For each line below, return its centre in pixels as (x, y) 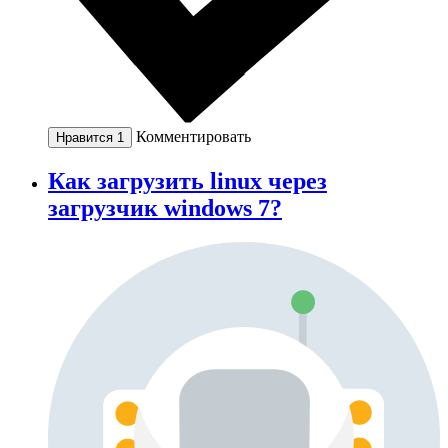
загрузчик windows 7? (165, 208)
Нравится (86, 138)
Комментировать (193, 137)
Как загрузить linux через (187, 181)
